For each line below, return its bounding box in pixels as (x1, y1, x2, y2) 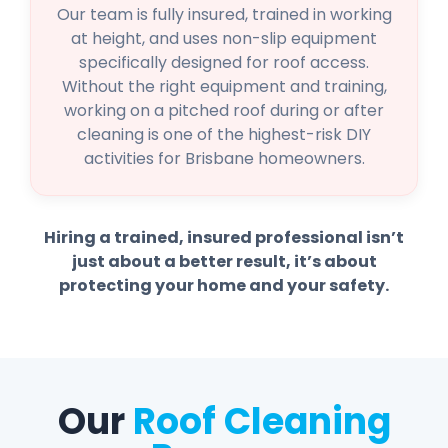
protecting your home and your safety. (59, 274, 389, 298)
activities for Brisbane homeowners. (83, 147, 365, 171)
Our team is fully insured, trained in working (56, 3, 392, 27)
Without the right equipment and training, (61, 75, 387, 99)
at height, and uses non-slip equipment (71, 27, 377, 51)
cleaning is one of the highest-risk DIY (77, 123, 371, 147)
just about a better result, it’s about (71, 250, 377, 274)
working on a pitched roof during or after (64, 99, 384, 123)
